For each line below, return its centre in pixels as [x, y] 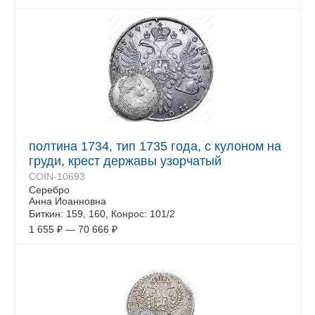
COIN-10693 [57, 176]
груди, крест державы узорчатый [125, 161]
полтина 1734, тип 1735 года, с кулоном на [155, 146]
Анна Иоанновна [67, 201]
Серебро [49, 190]
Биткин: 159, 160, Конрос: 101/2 [102, 214]
